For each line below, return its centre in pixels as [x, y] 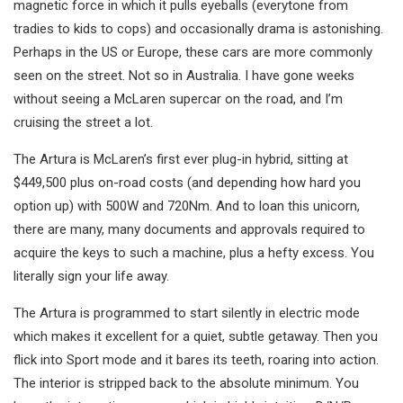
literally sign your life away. [91, 277]
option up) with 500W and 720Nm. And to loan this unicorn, [187, 206]
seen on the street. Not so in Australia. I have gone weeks [184, 76]
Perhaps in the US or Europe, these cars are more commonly [193, 53]
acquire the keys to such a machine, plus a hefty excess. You [194, 253]
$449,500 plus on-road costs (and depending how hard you [187, 183]
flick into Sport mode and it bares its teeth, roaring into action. [196, 360]
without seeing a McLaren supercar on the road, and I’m [178, 99]
